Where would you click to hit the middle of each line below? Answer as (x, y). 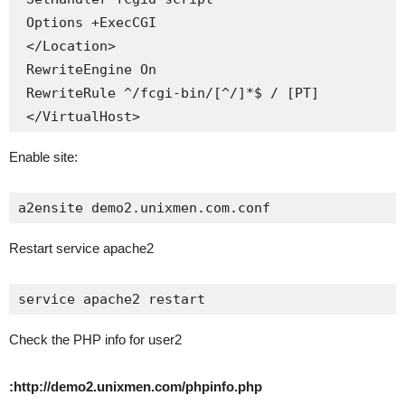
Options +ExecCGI (87, 23)
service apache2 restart (112, 299)
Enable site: (43, 157)
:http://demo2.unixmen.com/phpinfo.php (136, 386)
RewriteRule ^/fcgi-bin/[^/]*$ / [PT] (169, 93)
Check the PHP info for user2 (95, 339)
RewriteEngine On (87, 70)
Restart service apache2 (81, 248)
